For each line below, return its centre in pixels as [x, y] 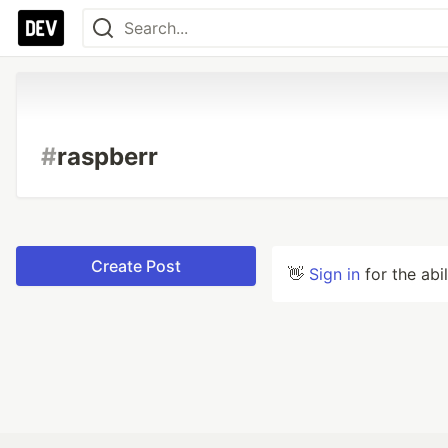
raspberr [107, 156]
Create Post [136, 266]
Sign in [334, 274]
